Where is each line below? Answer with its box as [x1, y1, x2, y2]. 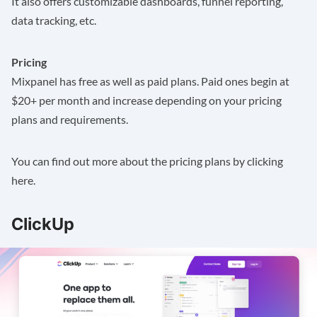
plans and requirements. [11, 113, 128, 127]
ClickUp [11, 214, 74, 235]
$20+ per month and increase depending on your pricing [11, 93, 282, 108]
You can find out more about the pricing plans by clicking [11, 154, 283, 168]
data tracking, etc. [11, 13, 96, 28]
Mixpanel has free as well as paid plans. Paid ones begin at [11, 74, 289, 88]
